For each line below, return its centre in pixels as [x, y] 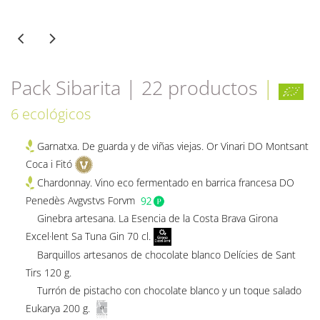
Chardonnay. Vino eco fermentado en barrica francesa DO [165, 183]
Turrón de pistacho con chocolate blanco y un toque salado [163, 291]
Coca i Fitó [49, 164]
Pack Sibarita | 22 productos [137, 87]
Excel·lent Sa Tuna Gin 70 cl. [88, 236]
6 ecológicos [51, 114]
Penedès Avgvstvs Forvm [80, 201]
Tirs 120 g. [48, 273]
